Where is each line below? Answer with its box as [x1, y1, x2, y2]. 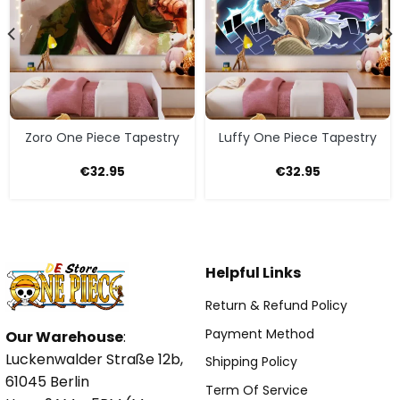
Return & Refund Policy [205, 296, 347, 314]
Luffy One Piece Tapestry [219, 129, 377, 147]
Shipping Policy [205, 353, 297, 371]
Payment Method [205, 324, 314, 343]
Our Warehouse [5, 327, 123, 348]
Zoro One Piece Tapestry [25, 129, 179, 147]
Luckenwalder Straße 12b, [5, 349, 183, 371]
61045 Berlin [5, 371, 89, 393]
